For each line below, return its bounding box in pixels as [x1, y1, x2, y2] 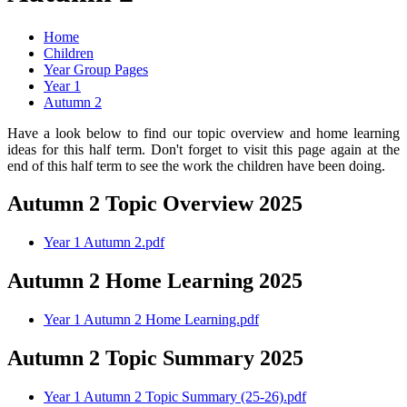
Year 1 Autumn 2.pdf [44, 234, 164, 251]
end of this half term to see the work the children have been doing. [7, 157, 389, 174]
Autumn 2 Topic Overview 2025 [7, 192, 303, 216]
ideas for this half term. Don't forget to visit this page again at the [7, 141, 400, 157]
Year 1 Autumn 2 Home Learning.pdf [44, 312, 259, 328]
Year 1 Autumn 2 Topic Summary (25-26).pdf [44, 388, 306, 404]
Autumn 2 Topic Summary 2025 [7, 346, 303, 371]
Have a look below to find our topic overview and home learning [7, 124, 400, 141]
